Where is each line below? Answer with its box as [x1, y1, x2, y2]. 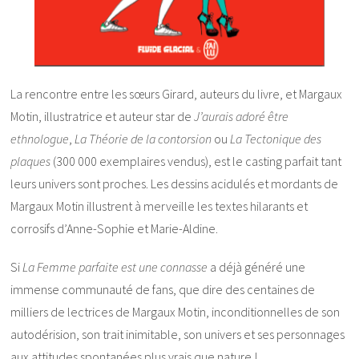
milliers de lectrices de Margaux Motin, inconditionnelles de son [10, 304, 341, 321]
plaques [10, 153, 51, 170]
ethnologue [10, 131, 70, 147]
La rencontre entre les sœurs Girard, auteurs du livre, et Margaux [10, 86, 343, 103]
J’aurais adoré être [194, 108, 289, 125]
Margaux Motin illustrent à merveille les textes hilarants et [10, 198, 309, 215]
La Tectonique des [230, 131, 322, 147]
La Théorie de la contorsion [75, 131, 212, 147]
